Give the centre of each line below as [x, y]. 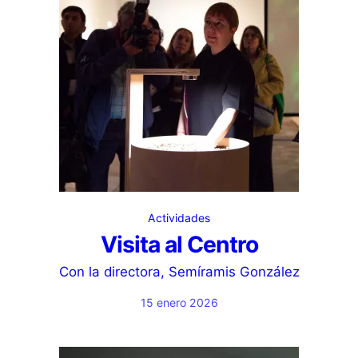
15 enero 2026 [179, 302]
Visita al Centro [179, 245]
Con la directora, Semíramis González [179, 272]
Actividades [179, 218]
